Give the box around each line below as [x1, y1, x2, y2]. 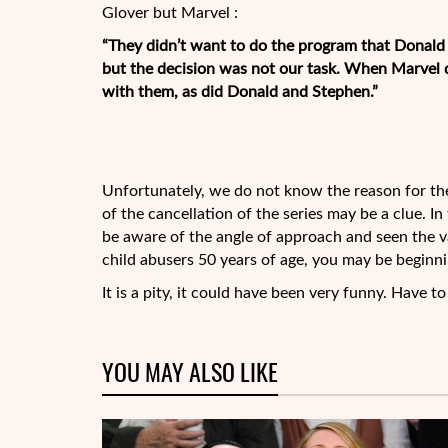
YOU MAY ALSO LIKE [102, 356, 278, 388]
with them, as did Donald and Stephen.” [102, 84, 378, 100]
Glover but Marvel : [102, 5, 238, 21]
